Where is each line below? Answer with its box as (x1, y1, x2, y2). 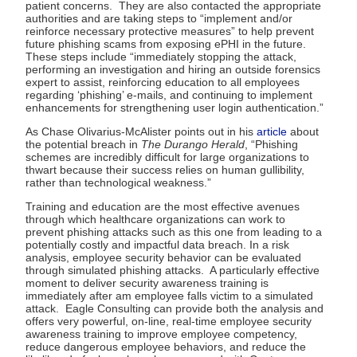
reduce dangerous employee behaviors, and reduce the (25, 339, 306, 353)
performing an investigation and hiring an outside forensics (25, 62, 320, 76)
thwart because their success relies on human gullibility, (25, 163, 304, 176)
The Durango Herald (141, 137, 245, 151)
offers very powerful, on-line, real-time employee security (25, 314, 312, 328)
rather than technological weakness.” (25, 175, 211, 189)
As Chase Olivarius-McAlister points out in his (25, 124, 257, 138)
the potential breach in (25, 137, 141, 151)
